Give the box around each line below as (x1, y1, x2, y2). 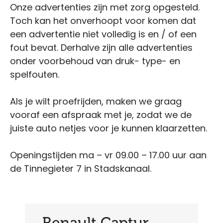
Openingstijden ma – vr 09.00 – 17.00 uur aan (10, 149, 207, 162)
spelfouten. (10, 68, 59, 81)
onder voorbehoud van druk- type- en (10, 55, 180, 68)
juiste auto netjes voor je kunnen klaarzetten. (10, 122, 207, 135)
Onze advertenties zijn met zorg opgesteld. (10, 1, 200, 14)
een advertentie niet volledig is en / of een (10, 28, 197, 41)
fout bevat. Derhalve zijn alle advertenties (10, 41, 193, 54)
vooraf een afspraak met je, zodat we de (10, 109, 192, 121)
